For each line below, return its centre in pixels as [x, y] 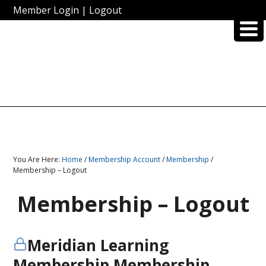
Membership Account [125, 159]
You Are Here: [38, 159]
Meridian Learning [98, 245]
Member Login [46, 10]
